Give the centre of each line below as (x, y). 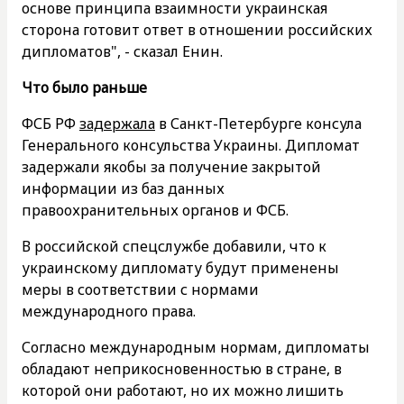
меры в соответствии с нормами (140, 289)
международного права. (109, 311)
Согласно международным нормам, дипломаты (196, 347)
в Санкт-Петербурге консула (258, 123)
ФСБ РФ (50, 123)
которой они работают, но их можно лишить (183, 390)
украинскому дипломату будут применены (180, 267)
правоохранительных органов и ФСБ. (155, 210)
